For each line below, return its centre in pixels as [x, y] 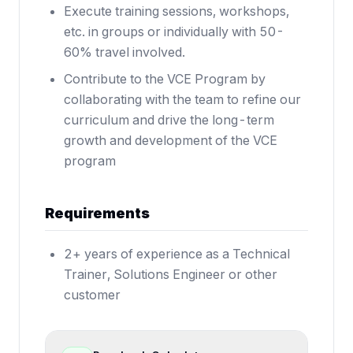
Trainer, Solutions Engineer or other [171, 274]
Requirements [97, 213]
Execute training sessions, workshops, [176, 11]
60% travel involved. [124, 52]
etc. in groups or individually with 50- [174, 32]
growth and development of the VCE [171, 140]
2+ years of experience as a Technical [177, 254]
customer [92, 295]
